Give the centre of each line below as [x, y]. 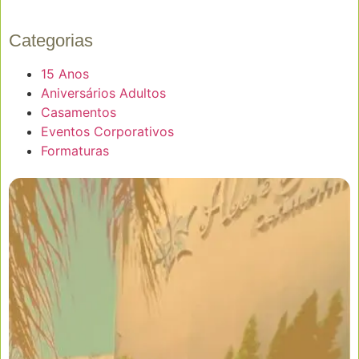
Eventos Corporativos [107, 132]
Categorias [51, 41]
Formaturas [75, 151]
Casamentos [79, 113]
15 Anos [65, 74]
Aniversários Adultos [103, 93]
